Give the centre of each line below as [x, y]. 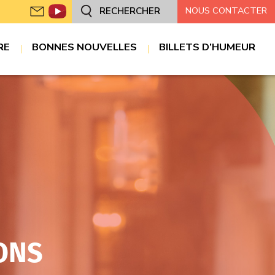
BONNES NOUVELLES [85, 47]
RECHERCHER [129, 11]
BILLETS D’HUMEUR [207, 47]
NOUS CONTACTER [227, 10]
